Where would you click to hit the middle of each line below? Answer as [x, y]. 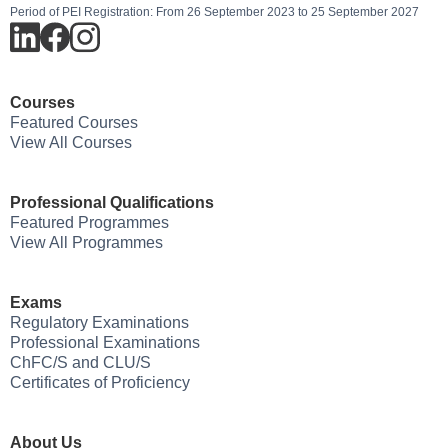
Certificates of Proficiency [100, 382]
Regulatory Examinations [99, 322]
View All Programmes [86, 242]
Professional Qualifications [112, 202]
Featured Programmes [89, 222]
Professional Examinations [105, 342]
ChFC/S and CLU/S [80, 362]
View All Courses [71, 142]
